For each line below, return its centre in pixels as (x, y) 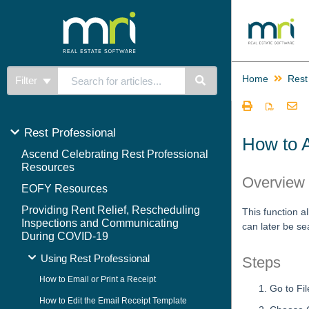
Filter (28, 80)
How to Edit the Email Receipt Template (113, 301)
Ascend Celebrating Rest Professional (115, 154)
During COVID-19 (65, 236)
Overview (273, 182)
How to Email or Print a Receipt (98, 279)
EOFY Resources (64, 189)
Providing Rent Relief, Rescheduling (111, 210)
